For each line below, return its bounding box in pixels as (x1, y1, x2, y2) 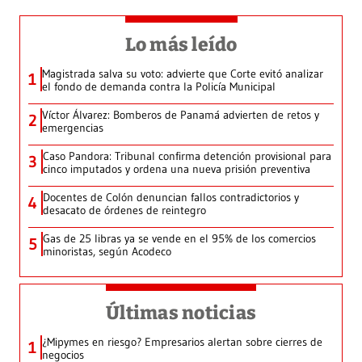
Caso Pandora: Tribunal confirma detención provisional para (43, 149, 331, 164)
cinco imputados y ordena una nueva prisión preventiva (43, 162, 310, 177)
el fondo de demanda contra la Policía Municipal (42, 79, 276, 95)
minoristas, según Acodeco (43, 244, 171, 259)
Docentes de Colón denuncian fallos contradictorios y (43, 190, 299, 205)
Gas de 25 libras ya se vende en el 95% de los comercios (43, 231, 316, 246)
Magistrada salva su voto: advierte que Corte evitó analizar (42, 66, 323, 82)
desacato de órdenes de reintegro (43, 203, 206, 218)
